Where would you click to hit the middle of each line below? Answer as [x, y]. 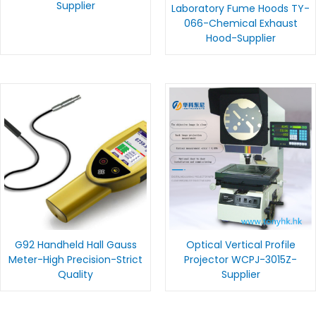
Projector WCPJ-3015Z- [241, 259]
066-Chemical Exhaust [241, 23]
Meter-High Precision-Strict [75, 259]
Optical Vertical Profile [241, 244]
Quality [75, 274]
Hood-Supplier [241, 38]
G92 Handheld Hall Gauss [75, 244]
